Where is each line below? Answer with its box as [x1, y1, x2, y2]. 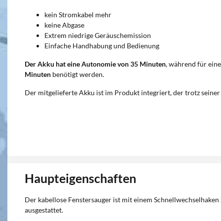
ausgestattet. [25, 206, 63, 214]
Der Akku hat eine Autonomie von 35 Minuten [25, 60, 166, 68]
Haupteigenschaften [25, 171, 136, 185]
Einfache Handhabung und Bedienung [44, 41, 159, 50]
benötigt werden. [51, 70, 104, 78]
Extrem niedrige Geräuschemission [44, 31, 151, 39]
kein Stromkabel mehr [44, 10, 111, 19]
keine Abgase [44, 21, 84, 29]
